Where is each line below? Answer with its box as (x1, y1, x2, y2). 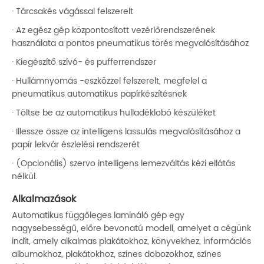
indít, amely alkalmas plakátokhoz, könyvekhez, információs (12, 235, 251, 249)
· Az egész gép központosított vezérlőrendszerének (12, 24, 215, 38)
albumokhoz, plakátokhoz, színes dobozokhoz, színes (12, 247, 221, 262)
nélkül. (12, 170, 37, 184)
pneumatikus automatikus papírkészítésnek (12, 87, 187, 101)
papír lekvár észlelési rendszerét (12, 138, 140, 152)
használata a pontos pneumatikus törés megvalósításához (12, 37, 249, 51)
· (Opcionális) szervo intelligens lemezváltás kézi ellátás (12, 157, 235, 171)
